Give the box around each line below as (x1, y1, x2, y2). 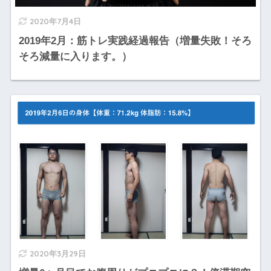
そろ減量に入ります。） (18, 50, 132, 62)
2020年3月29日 (29, 248, 86, 258)
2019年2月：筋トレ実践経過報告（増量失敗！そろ (18, 34, 252, 47)
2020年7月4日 (29, 16, 81, 26)
